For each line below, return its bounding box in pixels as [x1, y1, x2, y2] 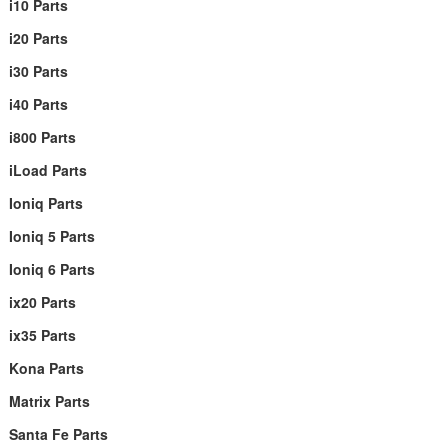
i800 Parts [8, 127, 76, 147]
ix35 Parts [8, 325, 76, 345]
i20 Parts [8, 28, 68, 48]
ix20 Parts [8, 292, 76, 312]
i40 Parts [8, 94, 68, 114]
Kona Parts [8, 358, 84, 378]
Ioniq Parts [8, 193, 83, 213]
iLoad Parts [8, 160, 87, 180]
